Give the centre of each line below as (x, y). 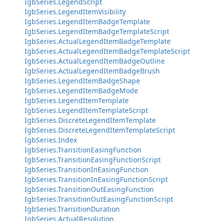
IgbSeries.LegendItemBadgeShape (82, 81)
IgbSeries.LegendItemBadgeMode (81, 91)
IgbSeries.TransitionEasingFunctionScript (93, 160)
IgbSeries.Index (51, 140)
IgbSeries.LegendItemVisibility (75, 12)
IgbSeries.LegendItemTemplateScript (86, 110)
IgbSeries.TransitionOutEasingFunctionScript (99, 199)
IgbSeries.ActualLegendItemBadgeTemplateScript (107, 51)
